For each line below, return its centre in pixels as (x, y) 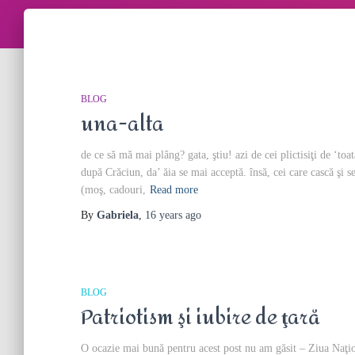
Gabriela (118, 215)
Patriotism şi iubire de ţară (200, 318)
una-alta (122, 124)
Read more (174, 190)
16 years (164, 215)
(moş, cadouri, (113, 190)
